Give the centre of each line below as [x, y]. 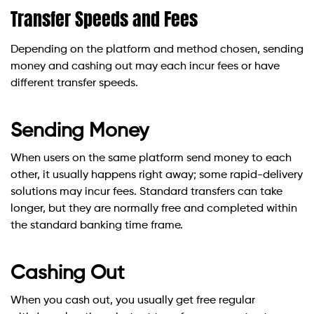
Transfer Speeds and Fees [104, 19]
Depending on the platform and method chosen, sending [157, 50]
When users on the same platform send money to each [151, 159]
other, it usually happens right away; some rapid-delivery [157, 176]
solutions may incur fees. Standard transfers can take [146, 192]
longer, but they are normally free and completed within [154, 209]
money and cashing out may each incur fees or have [145, 67]
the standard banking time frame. [97, 226]
